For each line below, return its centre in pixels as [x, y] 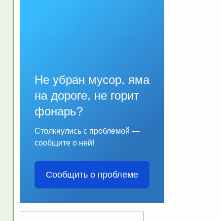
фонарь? [58, 111]
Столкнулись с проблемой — [87, 131]
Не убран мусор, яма [92, 79]
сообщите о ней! [64, 143]
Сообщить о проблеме [92, 174]
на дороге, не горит [87, 95]
